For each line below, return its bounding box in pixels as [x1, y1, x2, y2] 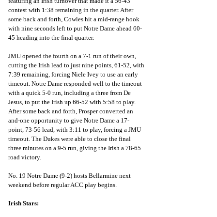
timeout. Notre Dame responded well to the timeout [8, 80, 143, 88]
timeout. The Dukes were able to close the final [8, 135, 132, 143]
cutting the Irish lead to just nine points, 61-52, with [8, 62, 146, 69]
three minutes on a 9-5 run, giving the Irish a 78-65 [8, 144, 142, 152]
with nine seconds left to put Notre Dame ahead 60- [8, 25, 142, 32]
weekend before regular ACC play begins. [8, 181, 117, 189]
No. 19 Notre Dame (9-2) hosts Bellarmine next [8, 172, 132, 180]
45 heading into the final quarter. [8, 34, 94, 42]
